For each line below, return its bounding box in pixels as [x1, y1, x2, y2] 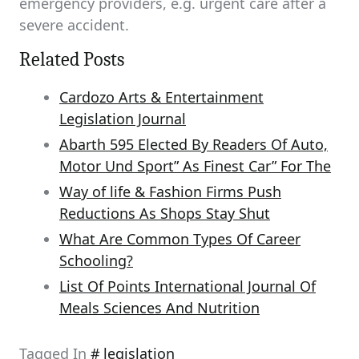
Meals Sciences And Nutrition [59, 298, 260, 317]
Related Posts [19, 48, 124, 71]
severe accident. [19, 15, 129, 34]
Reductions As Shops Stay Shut [59, 204, 270, 223]
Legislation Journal [59, 109, 186, 128]
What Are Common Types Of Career [59, 229, 301, 248]
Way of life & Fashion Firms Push [59, 182, 281, 201]
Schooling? [59, 251, 133, 270]
